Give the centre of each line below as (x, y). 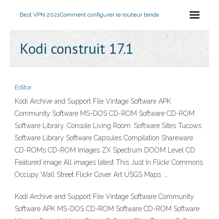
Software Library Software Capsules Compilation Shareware (104, 138)
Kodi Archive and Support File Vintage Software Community (104, 197)
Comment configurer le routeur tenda (109, 15)
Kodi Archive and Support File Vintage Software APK (93, 101)
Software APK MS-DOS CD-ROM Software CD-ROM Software (107, 209)
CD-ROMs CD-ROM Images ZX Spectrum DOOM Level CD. (106, 150)
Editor (23, 87)
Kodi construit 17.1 (77, 48)
